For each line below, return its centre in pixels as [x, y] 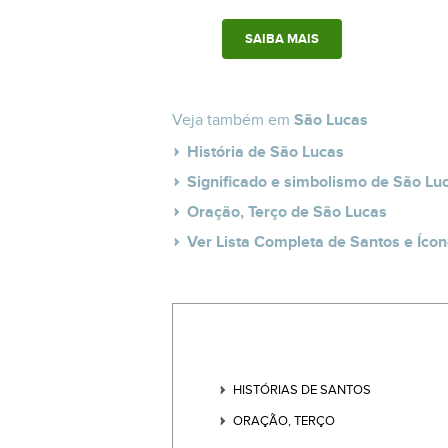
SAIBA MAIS [282, 39]
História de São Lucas [265, 152]
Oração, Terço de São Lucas [287, 212]
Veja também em [233, 120]
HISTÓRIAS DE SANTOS [302, 389]
